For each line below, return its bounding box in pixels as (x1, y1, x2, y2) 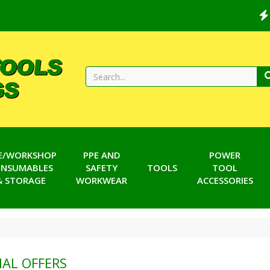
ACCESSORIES (196, 174, 253, 186)
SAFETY (86, 162, 118, 174)
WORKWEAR (76, 174, 127, 186)
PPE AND (83, 149, 121, 161)
